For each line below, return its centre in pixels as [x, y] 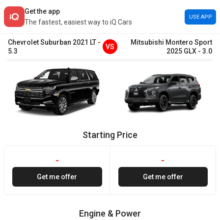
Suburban [56, 42]
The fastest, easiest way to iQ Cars [78, 22]
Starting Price [110, 135]
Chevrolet [23, 42]
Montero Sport [189, 42]
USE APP [200, 17]
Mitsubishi [147, 42]
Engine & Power [110, 213]
